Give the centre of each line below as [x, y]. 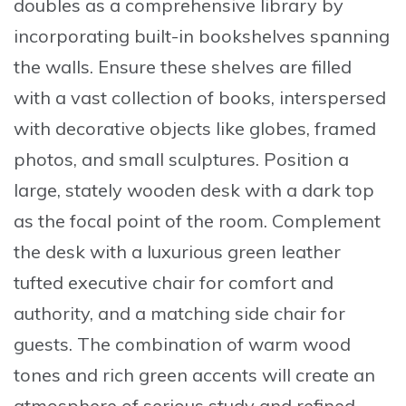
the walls [52, 67]
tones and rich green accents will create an [194, 375]
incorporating [74, 36]
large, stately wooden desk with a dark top [194, 190]
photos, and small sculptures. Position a [181, 159]
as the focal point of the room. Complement [197, 221]
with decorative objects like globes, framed [195, 129]
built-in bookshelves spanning [262, 36]
